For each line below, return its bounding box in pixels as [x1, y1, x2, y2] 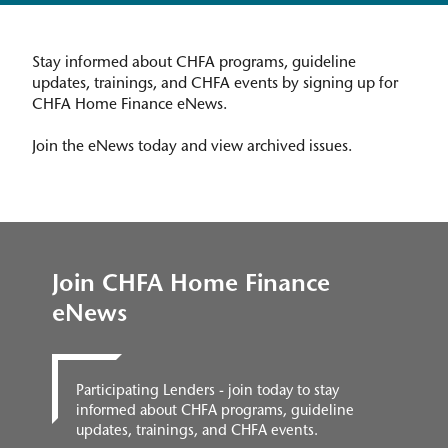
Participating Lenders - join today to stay [76, 384, 339, 400]
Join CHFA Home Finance [52, 273, 330, 298]
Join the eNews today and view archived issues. [32, 140, 352, 156]
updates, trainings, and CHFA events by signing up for [32, 77, 398, 93]
